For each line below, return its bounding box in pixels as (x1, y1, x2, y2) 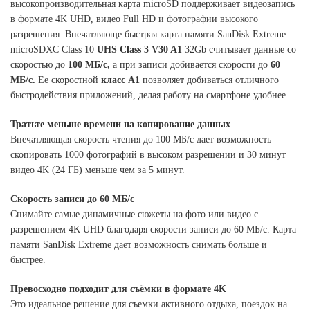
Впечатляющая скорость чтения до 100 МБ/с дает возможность (10, 134, 271, 145)
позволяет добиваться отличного (143, 75, 279, 86)
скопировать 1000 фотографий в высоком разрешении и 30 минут (10, 149, 286, 161)
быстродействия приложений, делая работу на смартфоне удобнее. (10, 90, 289, 101)
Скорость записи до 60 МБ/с (10, 194, 134, 205)
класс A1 (101, 75, 143, 86)
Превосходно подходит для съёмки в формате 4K (10, 284, 226, 295)
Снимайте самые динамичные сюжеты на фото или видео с (10, 209, 258, 220)
